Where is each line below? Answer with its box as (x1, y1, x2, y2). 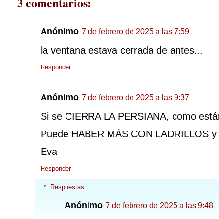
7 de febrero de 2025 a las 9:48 (106, 201, 213, 210)
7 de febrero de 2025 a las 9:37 (82, 93, 189, 102)
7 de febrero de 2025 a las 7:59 (82, 27, 189, 36)
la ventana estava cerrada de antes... (41, 44, 203, 56)
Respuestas (50, 183, 84, 191)
